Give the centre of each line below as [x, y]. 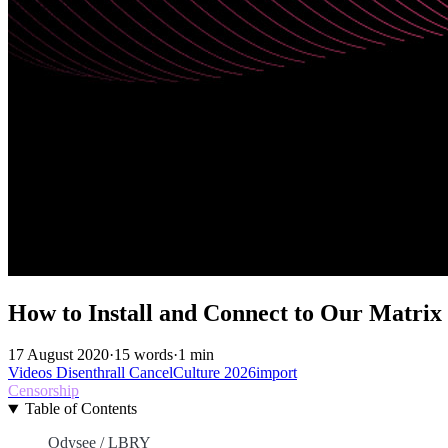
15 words [143, 355]
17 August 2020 [58, 355]
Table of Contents [80, 409]
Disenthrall [92, 373]
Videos [32, 373]
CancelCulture [176, 373]
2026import [260, 373]
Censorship [43, 391]
